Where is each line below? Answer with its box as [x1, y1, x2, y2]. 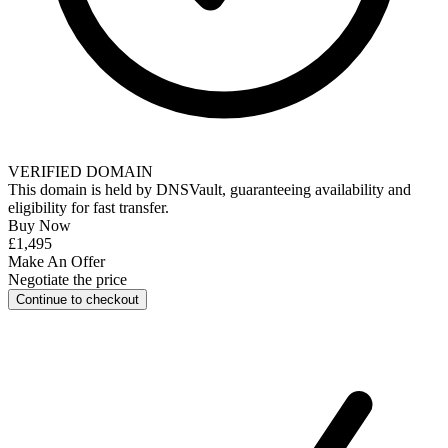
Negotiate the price [8, 271, 127, 289]
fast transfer [93, 199, 165, 217]
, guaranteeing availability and [222, 181, 411, 199]
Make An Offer [8, 253, 105, 271]
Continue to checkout [16, 292, 139, 308]
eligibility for [8, 199, 93, 217]
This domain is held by [8, 181, 156, 199]
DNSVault [156, 181, 222, 199]
